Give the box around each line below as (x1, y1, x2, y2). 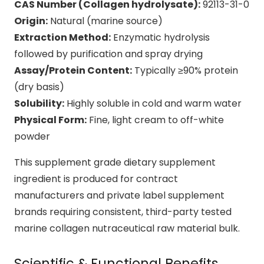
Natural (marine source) (48, 14, 163, 28)
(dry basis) (14, 80, 64, 94)
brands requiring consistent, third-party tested (14, 205, 232, 219)
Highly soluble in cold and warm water (64, 97, 242, 111)
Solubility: (14, 97, 64, 111)
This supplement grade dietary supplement (14, 156, 216, 170)
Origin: (14, 14, 48, 28)
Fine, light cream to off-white (87, 113, 224, 127)
